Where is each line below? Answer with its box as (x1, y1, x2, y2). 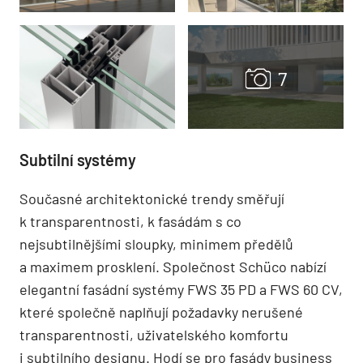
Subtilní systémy (19, 149, 136, 169)
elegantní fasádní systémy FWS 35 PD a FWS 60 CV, (19, 280, 343, 298)
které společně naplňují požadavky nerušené (19, 302, 303, 321)
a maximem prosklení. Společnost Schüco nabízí (19, 257, 327, 275)
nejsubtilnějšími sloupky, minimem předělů (19, 234, 293, 253)
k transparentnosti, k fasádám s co (19, 211, 241, 230)
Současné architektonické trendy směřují (19, 189, 284, 207)
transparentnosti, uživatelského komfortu (19, 325, 288, 344)
